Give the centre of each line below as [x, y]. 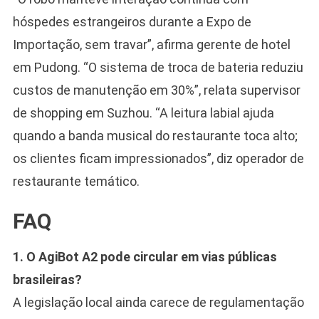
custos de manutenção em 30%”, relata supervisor [156, 90]
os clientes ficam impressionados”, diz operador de [158, 158]
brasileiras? [47, 279]
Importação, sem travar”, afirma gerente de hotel [151, 44]
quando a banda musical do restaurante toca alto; [155, 135]
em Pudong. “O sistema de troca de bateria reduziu [158, 67]
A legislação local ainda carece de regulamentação [158, 302]
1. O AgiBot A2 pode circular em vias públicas [145, 256]
